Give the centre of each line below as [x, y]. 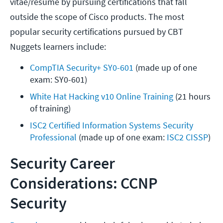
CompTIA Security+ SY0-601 [82, 68]
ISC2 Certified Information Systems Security [111, 125]
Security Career [62, 164]
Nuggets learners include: [58, 47]
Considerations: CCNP [84, 183]
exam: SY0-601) [58, 80]
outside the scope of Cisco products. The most [97, 17]
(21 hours [192, 97]
